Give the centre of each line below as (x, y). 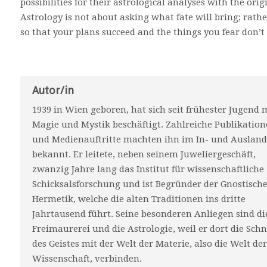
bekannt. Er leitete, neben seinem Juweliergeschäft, (144, 154)
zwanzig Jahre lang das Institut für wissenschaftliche (148, 169)
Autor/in (53, 90)
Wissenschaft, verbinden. (87, 259)
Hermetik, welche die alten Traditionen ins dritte (139, 199)
